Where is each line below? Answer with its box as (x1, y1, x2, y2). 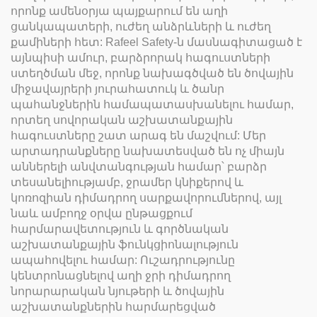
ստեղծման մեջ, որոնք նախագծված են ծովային (11, 67, 294, 79)
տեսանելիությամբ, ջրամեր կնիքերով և (11, 175, 243, 188)
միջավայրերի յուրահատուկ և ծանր (11, 82, 224, 95)
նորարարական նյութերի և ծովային (11, 284, 224, 297)
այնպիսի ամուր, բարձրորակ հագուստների (11, 51, 270, 64)
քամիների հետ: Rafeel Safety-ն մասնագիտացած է (11, 35, 302, 48)
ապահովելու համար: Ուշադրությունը (11, 253, 235, 266)
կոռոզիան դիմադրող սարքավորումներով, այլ (11, 191, 282, 204)
